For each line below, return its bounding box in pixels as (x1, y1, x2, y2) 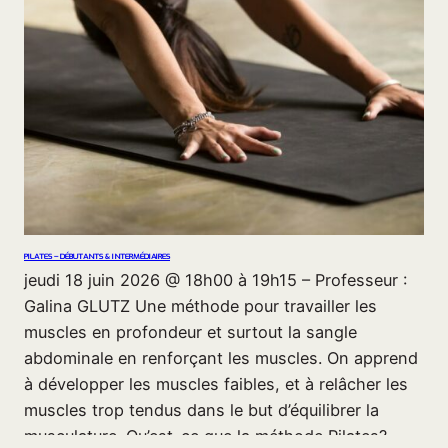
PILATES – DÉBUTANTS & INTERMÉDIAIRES (24, 250, 170, 262)
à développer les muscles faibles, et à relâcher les (24, 374, 408, 395)
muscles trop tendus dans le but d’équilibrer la (24, 400, 379, 421)
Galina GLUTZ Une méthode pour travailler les (24, 296, 377, 317)
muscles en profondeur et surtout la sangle (24, 322, 357, 343)
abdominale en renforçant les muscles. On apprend (24, 348, 418, 369)
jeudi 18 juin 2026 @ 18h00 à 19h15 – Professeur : (24, 270, 407, 291)
